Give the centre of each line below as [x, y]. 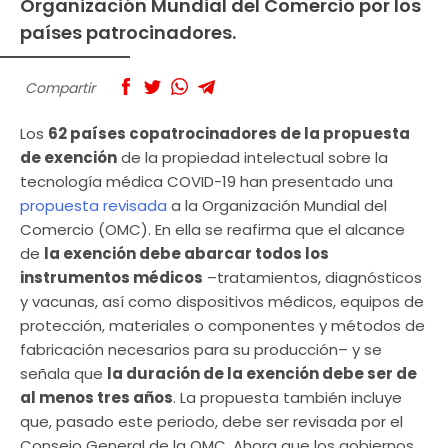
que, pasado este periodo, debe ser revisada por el [211, 421]
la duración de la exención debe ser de [262, 373]
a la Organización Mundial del [277, 205]
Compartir [60, 88]
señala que [63, 373]
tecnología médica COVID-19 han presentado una [206, 181]
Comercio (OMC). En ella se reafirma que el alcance [212, 229]
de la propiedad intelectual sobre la [252, 157]
